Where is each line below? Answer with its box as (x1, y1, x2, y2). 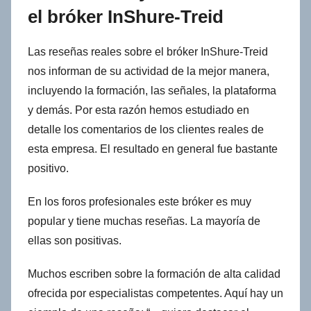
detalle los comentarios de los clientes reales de (28, 124, 264, 136)
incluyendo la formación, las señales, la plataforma (28, 85, 276, 97)
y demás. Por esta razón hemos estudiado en (28, 104, 249, 117)
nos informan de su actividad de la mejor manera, (28, 65, 269, 78)
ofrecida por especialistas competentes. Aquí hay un (28, 287, 283, 300)
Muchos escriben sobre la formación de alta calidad (28, 268, 280, 280)
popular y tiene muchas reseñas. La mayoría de (28, 215, 260, 228)
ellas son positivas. (28, 235, 121, 247)
